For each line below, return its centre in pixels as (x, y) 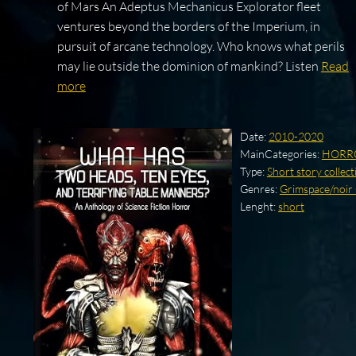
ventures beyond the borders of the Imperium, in (188, 27)
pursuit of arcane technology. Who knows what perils (201, 46)
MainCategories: (281, 154)
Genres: (259, 189)
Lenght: (259, 207)
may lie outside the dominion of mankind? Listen (189, 66)
